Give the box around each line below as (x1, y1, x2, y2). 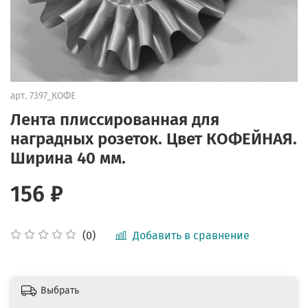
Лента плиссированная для (10, 109, 219, 129)
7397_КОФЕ (30, 89, 76, 102)
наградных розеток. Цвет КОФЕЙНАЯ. (10, 129, 297, 148)
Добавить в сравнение (133, 228, 250, 242)
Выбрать (41, 285, 79, 297)
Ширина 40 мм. (10, 148, 126, 168)
